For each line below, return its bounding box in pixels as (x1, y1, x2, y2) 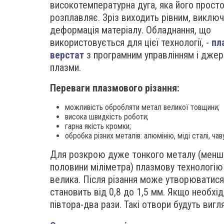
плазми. (50, 61, 81, 73)
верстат (50, 49, 84, 61)
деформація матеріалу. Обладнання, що (50, 24, 211, 36)
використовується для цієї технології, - (50, 36, 211, 48)
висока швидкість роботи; (65, 112, 148, 121)
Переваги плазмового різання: (50, 82, 179, 94)
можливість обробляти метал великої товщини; (65, 102, 219, 112)
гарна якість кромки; (65, 121, 131, 131)
